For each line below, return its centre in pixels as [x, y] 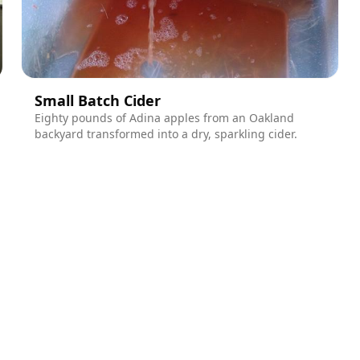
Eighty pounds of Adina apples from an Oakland [164, 117]
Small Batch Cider [97, 100]
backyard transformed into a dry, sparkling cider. [166, 133]
